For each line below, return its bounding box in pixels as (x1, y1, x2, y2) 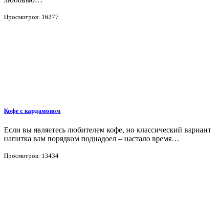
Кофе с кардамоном (4, 107, 61, 114)
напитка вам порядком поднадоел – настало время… (4, 134, 179, 143)
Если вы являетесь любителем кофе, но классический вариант (4, 125, 211, 134)
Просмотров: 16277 (4, 13, 59, 21)
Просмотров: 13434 (4, 152, 59, 159)
